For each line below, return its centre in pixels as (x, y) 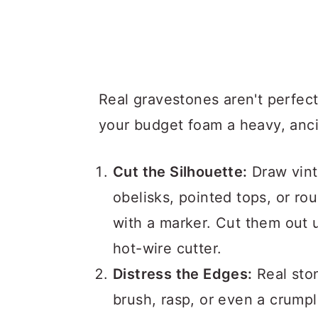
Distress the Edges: (183, 274)
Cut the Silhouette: (180, 172)
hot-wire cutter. (168, 248)
